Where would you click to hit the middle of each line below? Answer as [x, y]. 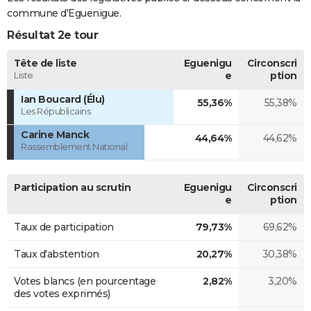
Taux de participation [64, 227]
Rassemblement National [74, 146]
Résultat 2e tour [52, 35]
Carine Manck [55, 134]
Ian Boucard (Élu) [63, 99]
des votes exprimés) [62, 293]
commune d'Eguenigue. [64, 13]
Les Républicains [56, 111]
